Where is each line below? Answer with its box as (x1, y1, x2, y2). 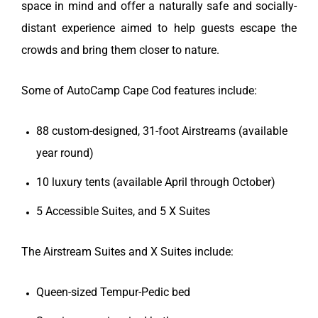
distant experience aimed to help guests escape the (21, 21, 297, 35)
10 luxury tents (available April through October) (36, 175, 275, 190)
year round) (36, 146, 94, 160)
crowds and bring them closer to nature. (21, 43, 219, 57)
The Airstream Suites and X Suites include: (21, 245, 234, 259)
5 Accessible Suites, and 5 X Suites (36, 204, 210, 219)
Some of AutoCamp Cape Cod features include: (21, 84, 257, 98)
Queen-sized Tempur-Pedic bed (36, 285, 190, 300)
